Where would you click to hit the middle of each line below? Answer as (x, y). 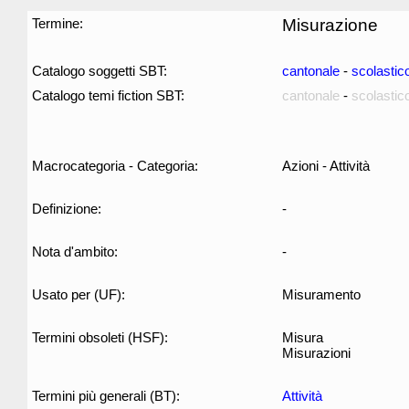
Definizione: (67, 209)
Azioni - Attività (326, 166)
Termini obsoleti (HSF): (100, 337)
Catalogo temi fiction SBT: (108, 95)
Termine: (58, 23)
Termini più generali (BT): (106, 396)
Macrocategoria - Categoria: (115, 166)
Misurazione (330, 25)
